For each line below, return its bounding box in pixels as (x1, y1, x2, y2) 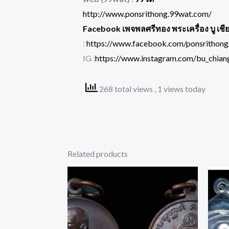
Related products (67, 149, 128, 159)
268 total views (98, 83, 154, 94)
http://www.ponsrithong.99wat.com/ (83, 8, 212, 18)
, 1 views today (154, 83, 205, 94)
